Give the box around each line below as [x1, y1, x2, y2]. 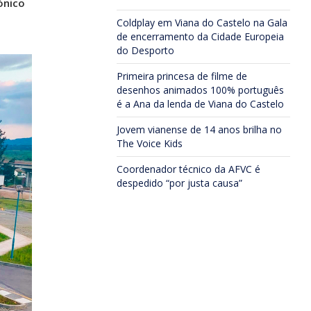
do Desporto [117, 44, 174, 57]
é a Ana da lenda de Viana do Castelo [117, 97, 284, 110]
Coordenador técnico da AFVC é [117, 162, 260, 176]
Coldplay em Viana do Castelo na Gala [117, 16, 287, 29]
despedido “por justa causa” [117, 176, 242, 190]
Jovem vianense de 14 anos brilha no [117, 123, 282, 136]
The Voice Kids [117, 137, 183, 150]
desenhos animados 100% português [117, 83, 284, 96]
